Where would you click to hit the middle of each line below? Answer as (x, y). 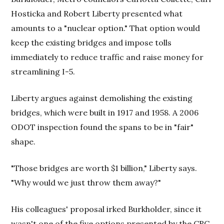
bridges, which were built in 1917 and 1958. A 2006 (105, 112)
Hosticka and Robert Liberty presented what (97, 13)
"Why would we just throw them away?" (86, 182)
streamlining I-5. (43, 71)
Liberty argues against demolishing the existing (102, 98)
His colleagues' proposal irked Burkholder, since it (106, 209)
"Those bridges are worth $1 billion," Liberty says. (104, 168)
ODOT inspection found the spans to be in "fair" (102, 127)
